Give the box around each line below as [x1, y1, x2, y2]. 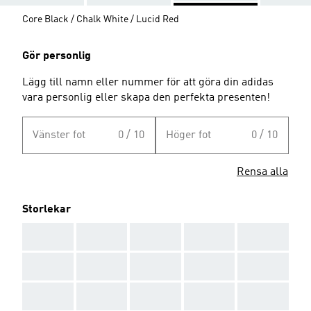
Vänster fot [33, 129, 85, 141]
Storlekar [22, 203, 71, 215]
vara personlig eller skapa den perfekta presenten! [22, 92, 270, 103]
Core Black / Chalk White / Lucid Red [22, 14, 179, 24]
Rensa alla [237, 166, 288, 178]
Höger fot [166, 129, 211, 141]
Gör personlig [22, 50, 91, 62]
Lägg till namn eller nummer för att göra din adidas [22, 76, 274, 88]
